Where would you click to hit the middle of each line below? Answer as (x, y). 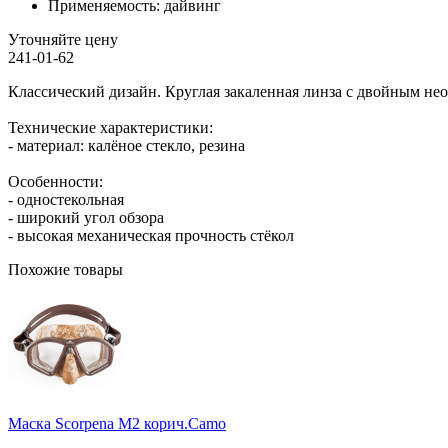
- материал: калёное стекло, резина (126, 145)
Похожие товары (65, 269)
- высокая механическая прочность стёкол (151, 235)
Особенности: (55, 181)
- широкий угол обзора (86, 217)
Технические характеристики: (110, 127)
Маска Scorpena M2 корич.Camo (117, 423)
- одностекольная (66, 199)
